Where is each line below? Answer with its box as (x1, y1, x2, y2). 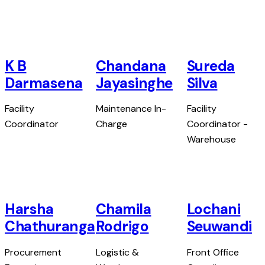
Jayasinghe (95, 74, 173, 93)
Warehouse (186, 133, 236, 146)
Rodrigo (95, 217, 149, 237)
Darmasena (5, 74, 83, 93)
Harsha (5, 200, 53, 219)
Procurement (5, 245, 62, 258)
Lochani (186, 200, 241, 219)
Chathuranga (5, 217, 95, 237)
